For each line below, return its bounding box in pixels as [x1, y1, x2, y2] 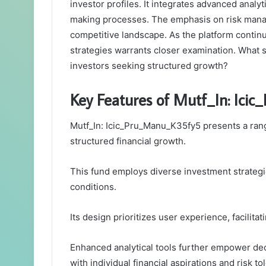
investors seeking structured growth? [70, 59, 228, 71]
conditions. [70, 181, 116, 193]
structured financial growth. [70, 135, 186, 147]
